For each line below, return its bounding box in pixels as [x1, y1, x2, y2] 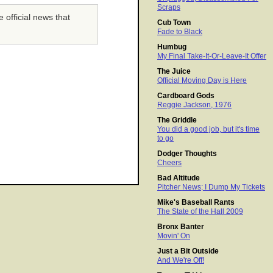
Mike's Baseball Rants [157, 198, 235, 207]
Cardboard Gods [157, 91, 214, 101]
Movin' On [157, 232, 190, 241]
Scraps [157, 3, 180, 12]
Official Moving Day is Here [157, 76, 247, 85]
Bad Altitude [157, 174, 200, 183]
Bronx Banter [157, 222, 204, 232]
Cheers [157, 158, 182, 168]
